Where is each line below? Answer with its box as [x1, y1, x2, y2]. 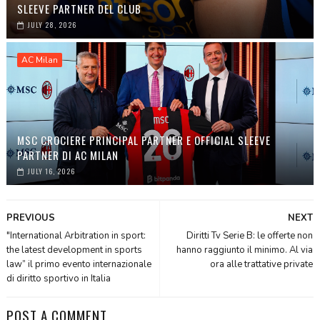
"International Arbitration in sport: [6, 229, 146, 243]
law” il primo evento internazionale [6, 258, 151, 271]
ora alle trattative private [210, 258, 314, 271]
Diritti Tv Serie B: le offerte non [186, 229, 314, 243]
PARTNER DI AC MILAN [16, 147, 119, 164]
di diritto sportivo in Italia [6, 272, 111, 286]
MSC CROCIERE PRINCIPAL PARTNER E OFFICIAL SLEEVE [16, 132, 271, 149]
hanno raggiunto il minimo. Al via [176, 244, 314, 257]
